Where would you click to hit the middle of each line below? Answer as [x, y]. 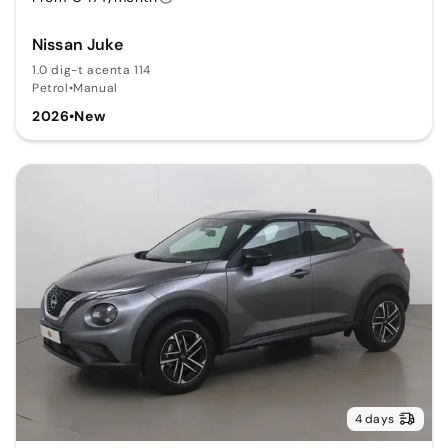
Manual [95, 88]
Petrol [50, 88]
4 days [374, 419]
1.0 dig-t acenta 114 [91, 70]
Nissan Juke [77, 45]
